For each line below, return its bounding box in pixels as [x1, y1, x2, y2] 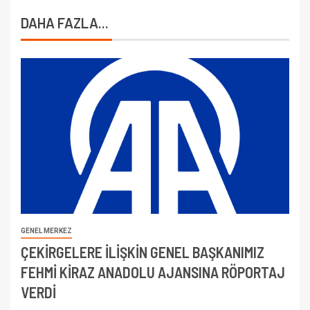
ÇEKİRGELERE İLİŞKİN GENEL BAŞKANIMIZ [21, 243, 264, 262]
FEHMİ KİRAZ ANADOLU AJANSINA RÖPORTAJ [21, 263, 285, 282]
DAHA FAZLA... [21, 15, 109, 32]
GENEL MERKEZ [21, 227, 72, 235]
